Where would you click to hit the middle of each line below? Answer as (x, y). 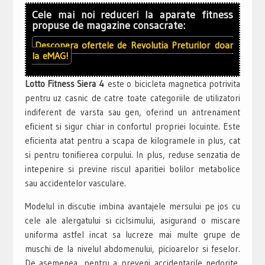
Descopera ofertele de (83, 45)
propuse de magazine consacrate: (108, 25)
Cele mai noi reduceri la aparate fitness (132, 14)
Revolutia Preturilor (170, 45)
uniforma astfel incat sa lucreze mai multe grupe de (132, 234)
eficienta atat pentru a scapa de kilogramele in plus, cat (132, 140)
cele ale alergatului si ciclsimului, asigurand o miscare (132, 220)
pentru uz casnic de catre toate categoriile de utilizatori (132, 98)
